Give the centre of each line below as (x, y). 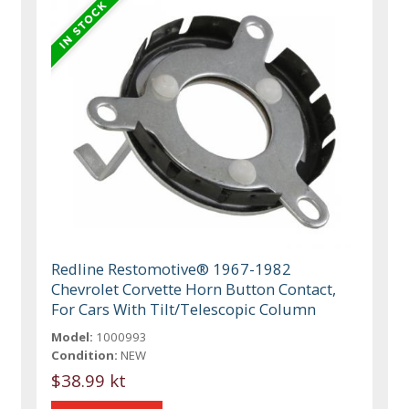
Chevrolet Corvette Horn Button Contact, (194, 289)
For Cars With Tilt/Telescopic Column (184, 309)
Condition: (85, 356)
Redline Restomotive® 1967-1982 (172, 269)
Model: (73, 337)
